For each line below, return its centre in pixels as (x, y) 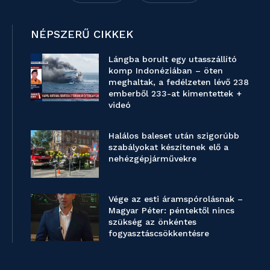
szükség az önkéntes (153, 221)
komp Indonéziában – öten (166, 70)
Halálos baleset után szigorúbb (174, 135)
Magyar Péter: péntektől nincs (172, 210)
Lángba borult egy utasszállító (173, 59)
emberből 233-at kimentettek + (175, 93)
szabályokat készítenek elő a (169, 147)
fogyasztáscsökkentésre (159, 233)
